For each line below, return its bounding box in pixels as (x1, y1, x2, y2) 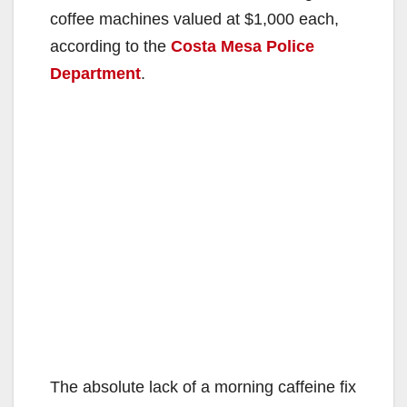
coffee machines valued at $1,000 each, (50, 9, 339, 28)
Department (50, 64, 141, 83)
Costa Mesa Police (171, 36, 314, 55)
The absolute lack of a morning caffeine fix (50, 377, 356, 396)
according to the (50, 36, 171, 55)
